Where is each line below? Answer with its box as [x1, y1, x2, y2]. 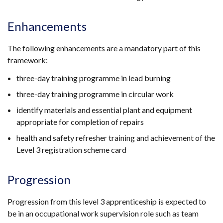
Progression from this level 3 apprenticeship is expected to [7, 196, 206, 206]
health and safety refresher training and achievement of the [16, 132, 215, 142]
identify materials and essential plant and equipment [16, 105, 192, 114]
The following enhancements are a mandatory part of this [7, 43, 201, 53]
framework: [7, 55, 48, 65]
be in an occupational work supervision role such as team [7, 208, 199, 218]
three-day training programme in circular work [16, 89, 174, 99]
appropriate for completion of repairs [16, 116, 144, 126]
